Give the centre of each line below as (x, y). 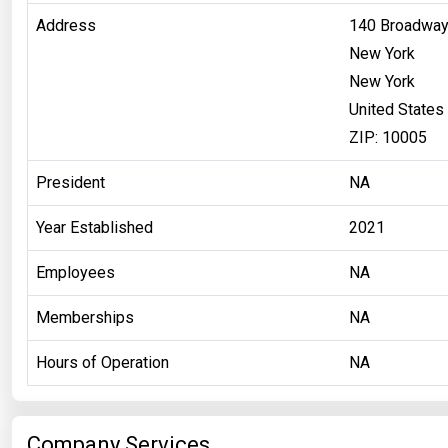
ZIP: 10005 (388, 137)
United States (396, 109)
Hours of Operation (102, 362)
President (70, 182)
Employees (75, 272)
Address (66, 25)
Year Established (94, 227)
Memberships (85, 317)
